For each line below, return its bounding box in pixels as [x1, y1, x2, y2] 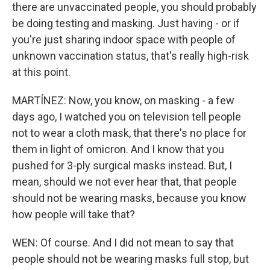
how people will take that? [12, 208, 135, 221]
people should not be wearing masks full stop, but [12, 253, 249, 265]
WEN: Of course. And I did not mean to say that [12, 236, 234, 249]
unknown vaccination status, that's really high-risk [12, 49, 249, 62]
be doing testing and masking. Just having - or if [12, 17, 240, 30]
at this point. [12, 66, 71, 78]
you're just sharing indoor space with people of [12, 33, 236, 46]
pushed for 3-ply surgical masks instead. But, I [12, 159, 232, 172]
